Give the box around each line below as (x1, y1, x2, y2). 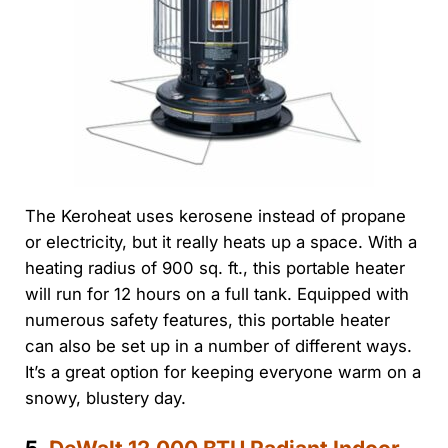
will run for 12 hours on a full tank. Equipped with (24, 283, 409, 304)
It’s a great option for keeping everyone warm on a (24, 361, 421, 382)
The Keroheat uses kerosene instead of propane (24, 205, 406, 226)
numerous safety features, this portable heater (24, 309, 390, 330)
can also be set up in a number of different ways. (24, 335, 412, 356)
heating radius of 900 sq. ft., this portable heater (24, 257, 405, 278)
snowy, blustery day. (24, 387, 186, 408)
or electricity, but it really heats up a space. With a (24, 231, 417, 252)
